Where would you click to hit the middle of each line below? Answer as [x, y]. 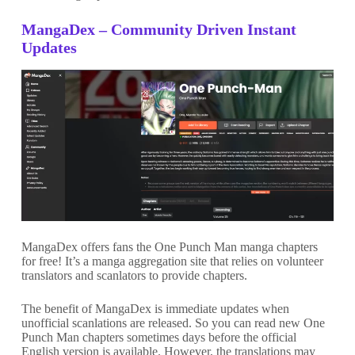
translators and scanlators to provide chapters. [134, 275]
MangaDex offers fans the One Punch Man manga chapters [169, 246]
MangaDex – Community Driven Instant [158, 29]
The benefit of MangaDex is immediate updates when [155, 308]
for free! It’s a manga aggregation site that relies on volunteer [172, 261]
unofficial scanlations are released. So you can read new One [173, 323]
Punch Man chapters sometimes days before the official [158, 337]
